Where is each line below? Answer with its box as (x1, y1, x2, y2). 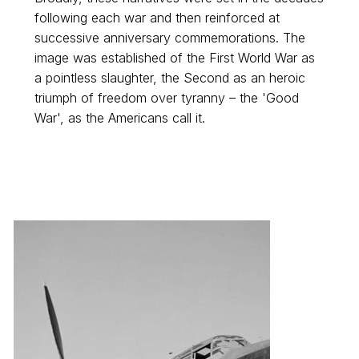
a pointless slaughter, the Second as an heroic (34, 70, 305, 87)
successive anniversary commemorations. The (34, 30, 305, 46)
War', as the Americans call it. (34, 110, 205, 127)
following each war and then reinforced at (34, 10, 280, 26)
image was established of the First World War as (34, 50, 315, 67)
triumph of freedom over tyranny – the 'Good (34, 90, 299, 107)
